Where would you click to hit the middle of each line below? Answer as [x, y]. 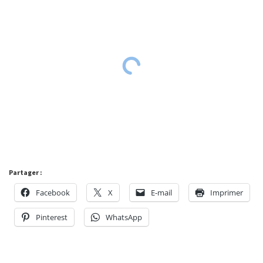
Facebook [53, 193]
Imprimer [227, 193]
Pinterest [52, 218]
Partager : [26, 173]
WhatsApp [124, 218]
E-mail [161, 193]
